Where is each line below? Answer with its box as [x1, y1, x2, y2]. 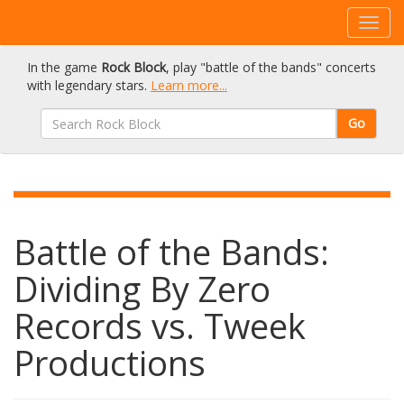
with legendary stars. [27, 77, 151, 94]
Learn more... [151, 77, 227, 94]
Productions [14, 339, 206, 386]
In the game [27, 59, 101, 76]
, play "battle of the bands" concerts [166, 59, 376, 76]
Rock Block [101, 59, 166, 76]
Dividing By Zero [14, 265, 271, 312]
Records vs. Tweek [14, 302, 306, 349]
